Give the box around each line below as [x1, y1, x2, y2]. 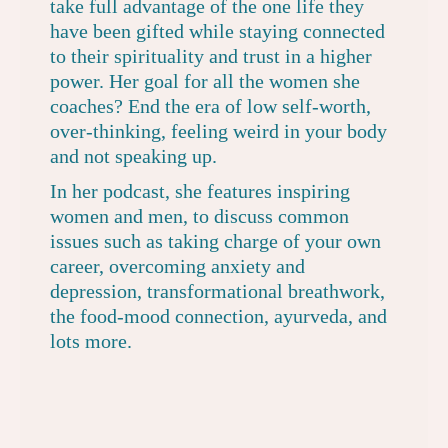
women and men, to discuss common [50, 205, 349, 227]
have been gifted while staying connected [50, 20, 385, 42]
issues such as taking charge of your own [50, 230, 381, 252]
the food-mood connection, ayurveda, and [50, 305, 387, 327]
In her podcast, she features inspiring [50, 180, 350, 202]
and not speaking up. [50, 145, 217, 167]
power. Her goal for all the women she [50, 70, 360, 92]
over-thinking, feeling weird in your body [50, 120, 387, 142]
